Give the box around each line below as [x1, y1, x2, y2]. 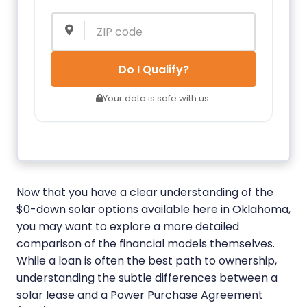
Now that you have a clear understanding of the [16, 184, 273, 200]
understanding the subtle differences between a [16, 269, 278, 286]
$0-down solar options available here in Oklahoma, [16, 201, 291, 217]
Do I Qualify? [118, 61, 189, 77]
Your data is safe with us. [103, 91, 211, 105]
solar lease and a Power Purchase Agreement [16, 286, 263, 303]
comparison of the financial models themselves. [16, 235, 275, 251]
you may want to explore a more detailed [16, 218, 239, 234]
